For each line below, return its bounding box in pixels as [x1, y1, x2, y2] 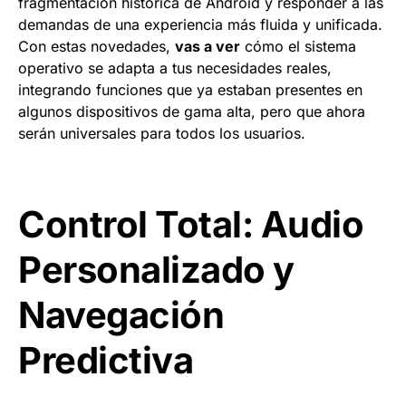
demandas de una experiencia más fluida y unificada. [18, 14, 382, 34]
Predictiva [18, 337, 193, 382]
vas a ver [175, 36, 240, 55]
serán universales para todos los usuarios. [18, 123, 305, 142]
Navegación [18, 292, 224, 337]
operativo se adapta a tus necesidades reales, [18, 58, 332, 77]
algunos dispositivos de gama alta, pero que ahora [18, 101, 365, 121]
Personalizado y [18, 246, 295, 292]
